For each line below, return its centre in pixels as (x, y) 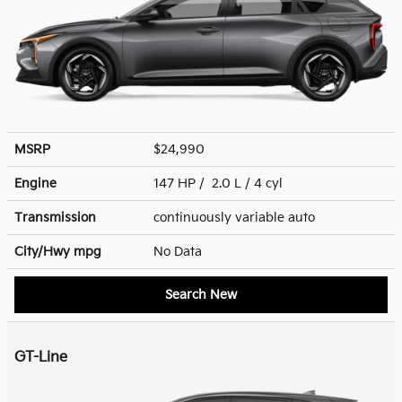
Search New (201, 294)
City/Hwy (44, 251)
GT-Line (41, 357)
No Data (181, 251)
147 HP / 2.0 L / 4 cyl (220, 183)
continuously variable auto (236, 217)
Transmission (55, 217)
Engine (35, 183)
